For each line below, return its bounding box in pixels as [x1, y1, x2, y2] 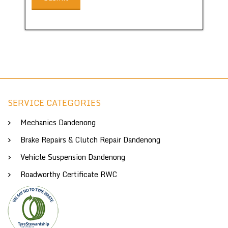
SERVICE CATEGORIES [8, 96, 101, 109]
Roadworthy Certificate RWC [20, 168, 117, 180]
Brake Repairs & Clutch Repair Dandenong [20, 133, 160, 146]
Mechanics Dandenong [20, 116, 96, 128]
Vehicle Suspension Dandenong [20, 151, 125, 163]
